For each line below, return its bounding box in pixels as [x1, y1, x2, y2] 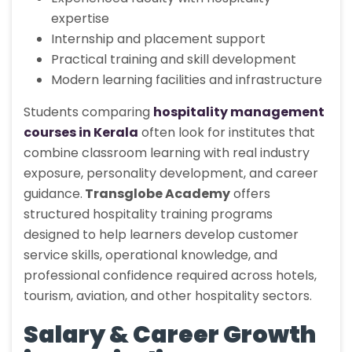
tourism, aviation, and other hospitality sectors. [24, 287, 312, 306]
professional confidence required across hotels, [24, 266, 317, 285]
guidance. [24, 185, 82, 203]
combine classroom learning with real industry [24, 144, 310, 163]
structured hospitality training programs [24, 205, 273, 224]
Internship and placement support [51, 30, 266, 49]
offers [230, 185, 270, 203]
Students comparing [24, 103, 153, 122]
